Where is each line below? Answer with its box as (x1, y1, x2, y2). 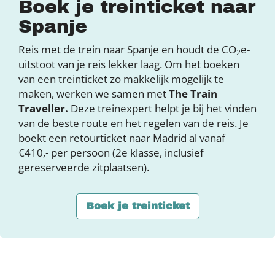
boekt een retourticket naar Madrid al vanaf (18, 130, 225, 145)
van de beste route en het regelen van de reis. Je (18, 115, 249, 130)
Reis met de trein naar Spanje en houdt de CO (18, 42, 236, 56)
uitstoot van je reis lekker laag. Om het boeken (18, 56, 239, 71)
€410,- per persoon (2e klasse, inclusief (18, 145, 204, 160)
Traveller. (18, 101, 71, 115)
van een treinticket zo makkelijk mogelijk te (18, 71, 224, 86)
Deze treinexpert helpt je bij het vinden (71, 101, 257, 115)
